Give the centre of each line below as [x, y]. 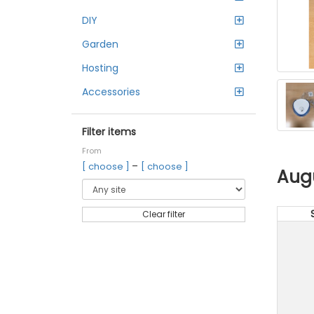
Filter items [109, 132]
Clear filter [163, 214]
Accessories [111, 92]
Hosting [100, 68]
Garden [100, 44]
